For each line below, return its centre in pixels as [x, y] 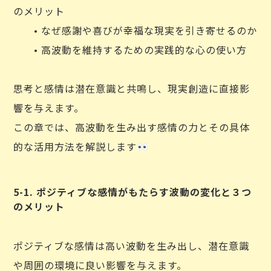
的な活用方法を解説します [75, 146]
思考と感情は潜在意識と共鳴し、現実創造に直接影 [132, 88]
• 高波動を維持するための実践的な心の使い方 [130, 50]
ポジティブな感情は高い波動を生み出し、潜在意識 [132, 246]
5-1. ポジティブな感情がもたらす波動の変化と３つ [133, 192]
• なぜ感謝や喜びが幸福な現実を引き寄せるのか [135, 30]
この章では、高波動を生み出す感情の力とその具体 [132, 127]
